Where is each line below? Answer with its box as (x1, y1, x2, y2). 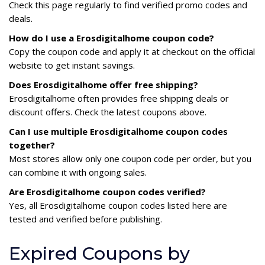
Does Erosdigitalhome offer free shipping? (9, 78, 198, 91)
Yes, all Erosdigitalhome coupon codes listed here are (9, 199, 227, 211)
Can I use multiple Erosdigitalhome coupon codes (9, 125, 228, 137)
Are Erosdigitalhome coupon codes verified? (9, 185, 206, 198)
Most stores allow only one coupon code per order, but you (9, 152, 251, 164)
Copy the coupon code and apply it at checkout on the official (9, 45, 255, 57)
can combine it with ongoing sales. (9, 166, 147, 178)
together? (9, 138, 55, 151)
